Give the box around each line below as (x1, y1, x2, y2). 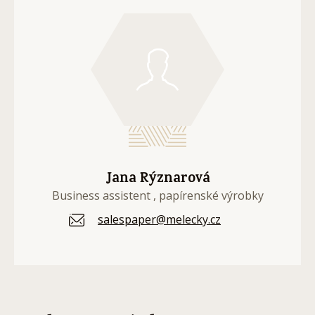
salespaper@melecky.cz (98, 212, 221, 227)
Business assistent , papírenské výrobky (51, 188, 264, 203)
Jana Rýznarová (105, 168, 210, 191)
